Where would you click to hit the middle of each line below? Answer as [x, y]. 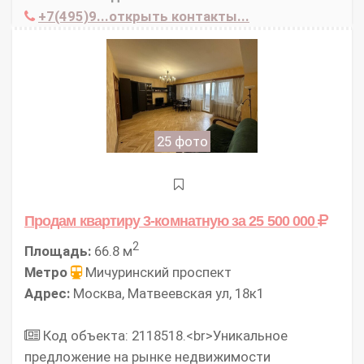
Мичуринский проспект [157, 273]
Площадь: [58, 251]
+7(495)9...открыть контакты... [144, 16]
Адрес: [47, 294]
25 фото [182, 141]
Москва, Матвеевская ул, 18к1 [167, 294]
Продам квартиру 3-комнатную [128, 220]
